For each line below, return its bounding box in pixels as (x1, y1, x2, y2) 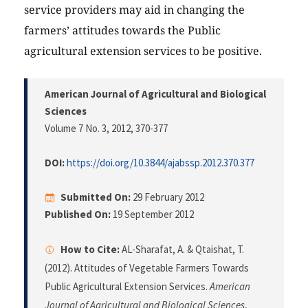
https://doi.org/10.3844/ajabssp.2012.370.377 (67, 156, 254, 170)
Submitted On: (60, 190, 131, 204)
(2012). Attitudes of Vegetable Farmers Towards (45, 261, 249, 275)
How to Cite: (60, 243, 120, 256)
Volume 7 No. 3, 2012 (45, 122, 131, 135)
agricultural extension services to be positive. (24, 43, 262, 59)
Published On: (45, 208, 111, 221)
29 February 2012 (131, 190, 206, 204)
